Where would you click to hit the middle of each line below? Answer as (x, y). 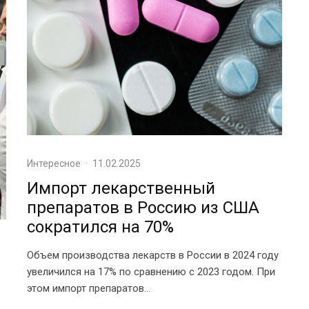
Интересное (54, 164)
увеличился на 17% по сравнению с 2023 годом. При (151, 272)
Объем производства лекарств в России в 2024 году (153, 256)
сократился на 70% (100, 227)
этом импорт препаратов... (89, 289)
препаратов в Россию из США (143, 208)
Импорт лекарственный (121, 189)
